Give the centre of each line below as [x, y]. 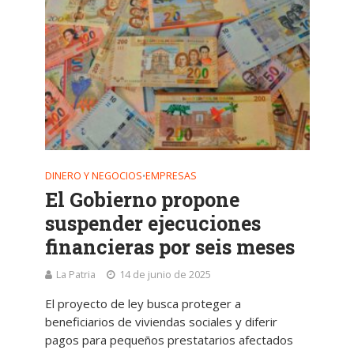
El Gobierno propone [142, 200]
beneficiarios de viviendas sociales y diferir [161, 322]
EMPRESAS [171, 176]
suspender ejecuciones [153, 224]
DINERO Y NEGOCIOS [93, 176]
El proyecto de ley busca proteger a [143, 304]
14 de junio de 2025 [165, 275]
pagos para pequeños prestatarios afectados [169, 340]
